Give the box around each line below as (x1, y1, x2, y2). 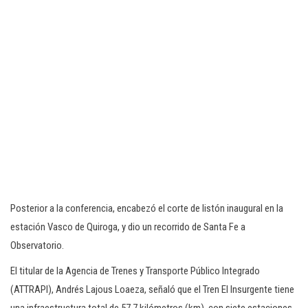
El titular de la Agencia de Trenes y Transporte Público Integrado (10, 265, 260, 277)
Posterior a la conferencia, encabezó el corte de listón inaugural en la (10, 202, 283, 214)
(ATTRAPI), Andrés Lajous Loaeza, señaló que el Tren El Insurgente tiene (10, 283, 294, 296)
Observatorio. (10, 239, 64, 252)
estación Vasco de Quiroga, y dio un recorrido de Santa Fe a (10, 221, 245, 233)
